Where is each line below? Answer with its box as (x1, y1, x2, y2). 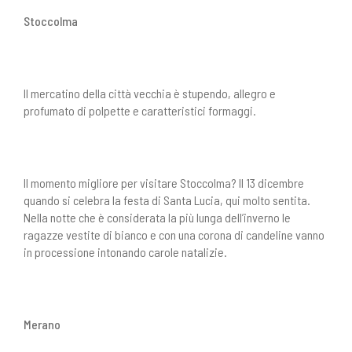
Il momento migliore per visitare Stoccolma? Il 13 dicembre (24, 175, 304, 190)
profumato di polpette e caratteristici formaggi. (24, 103, 256, 118)
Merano (24, 317, 60, 332)
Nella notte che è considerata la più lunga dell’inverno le (24, 210, 291, 225)
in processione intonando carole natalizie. (24, 244, 227, 259)
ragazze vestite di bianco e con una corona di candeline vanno (24, 227, 324, 242)
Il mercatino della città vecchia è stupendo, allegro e (24, 86, 276, 101)
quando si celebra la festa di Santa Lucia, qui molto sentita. (24, 192, 310, 207)
